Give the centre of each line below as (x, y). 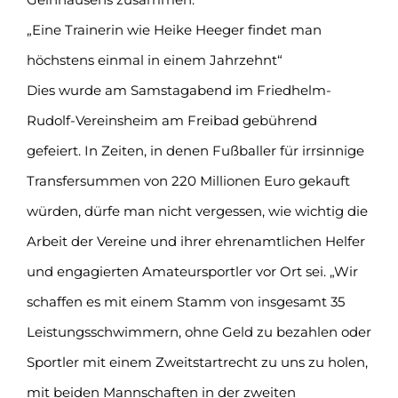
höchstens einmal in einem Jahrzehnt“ (155, 60)
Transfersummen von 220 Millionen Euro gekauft (188, 180)
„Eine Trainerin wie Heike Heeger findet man (174, 29)
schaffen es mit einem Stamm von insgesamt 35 (186, 301)
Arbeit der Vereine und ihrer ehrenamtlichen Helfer (196, 241)
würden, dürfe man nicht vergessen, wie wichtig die (197, 211)
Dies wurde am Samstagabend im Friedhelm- (179, 90)
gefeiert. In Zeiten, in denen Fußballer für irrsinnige (195, 150)
